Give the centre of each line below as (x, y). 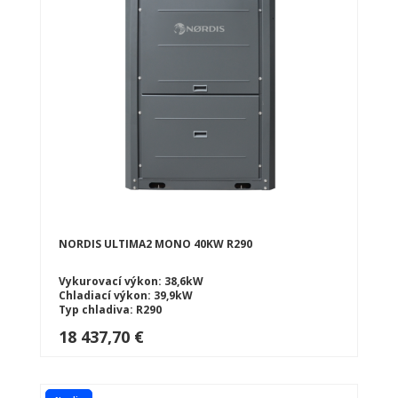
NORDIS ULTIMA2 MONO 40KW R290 (155, 243)
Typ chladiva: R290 (110, 309)
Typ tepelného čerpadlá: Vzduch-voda (165, 323)
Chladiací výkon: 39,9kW (126, 295)
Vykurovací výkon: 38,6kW (131, 281)
